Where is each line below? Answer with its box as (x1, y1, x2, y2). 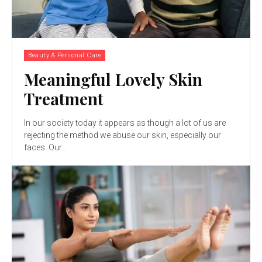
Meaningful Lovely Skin (24, 68, 202, 90)
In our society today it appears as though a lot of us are (24, 118, 226, 127)
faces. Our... (24, 142, 67, 152)
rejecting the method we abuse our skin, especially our (24, 130, 221, 140)
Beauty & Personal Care (28, 51, 101, 59)
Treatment (24, 87, 104, 109)
